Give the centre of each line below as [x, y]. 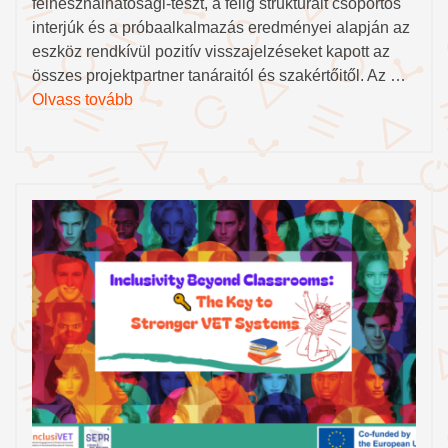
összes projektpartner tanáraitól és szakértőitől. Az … [219, 75]
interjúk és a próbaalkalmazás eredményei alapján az [221, 27]
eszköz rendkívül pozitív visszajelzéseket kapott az [211, 51]
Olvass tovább [82, 99]
